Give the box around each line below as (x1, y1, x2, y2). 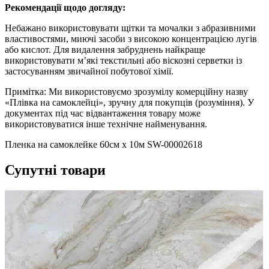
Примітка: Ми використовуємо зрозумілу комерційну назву (5, 86, 248, 97)
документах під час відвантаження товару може (5, 108, 201, 119)
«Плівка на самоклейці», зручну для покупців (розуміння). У (5, 97, 254, 108)
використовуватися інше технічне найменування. (5, 119, 207, 130)
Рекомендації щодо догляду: (5, 2, 125, 13)
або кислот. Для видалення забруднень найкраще (5, 44, 205, 55)
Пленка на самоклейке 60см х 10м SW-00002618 (5, 139, 202, 150)
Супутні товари (5, 162, 106, 178)
